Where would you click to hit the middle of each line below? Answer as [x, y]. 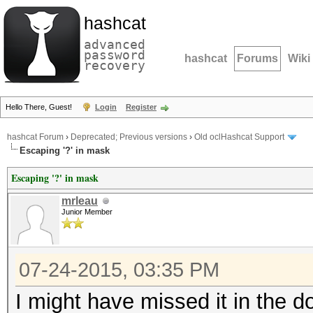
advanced [115, 44]
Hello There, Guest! [40, 107]
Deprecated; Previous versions [129, 137]
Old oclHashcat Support [239, 137]
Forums [257, 58]
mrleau [80, 201]
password [115, 55]
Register [141, 107]
